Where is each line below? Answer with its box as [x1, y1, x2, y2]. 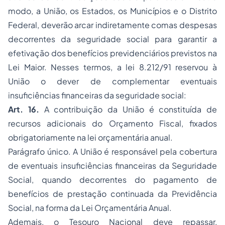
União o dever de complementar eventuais [8, 76, 217, 86]
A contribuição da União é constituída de [44, 104, 217, 115]
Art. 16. [8, 104, 44, 115]
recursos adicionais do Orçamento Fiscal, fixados [8, 118, 217, 129]
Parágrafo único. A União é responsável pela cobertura [8, 146, 217, 157]
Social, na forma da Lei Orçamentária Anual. [8, 202, 172, 213]
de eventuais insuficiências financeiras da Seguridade [8, 160, 217, 171]
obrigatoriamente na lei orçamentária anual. [8, 132, 173, 143]
